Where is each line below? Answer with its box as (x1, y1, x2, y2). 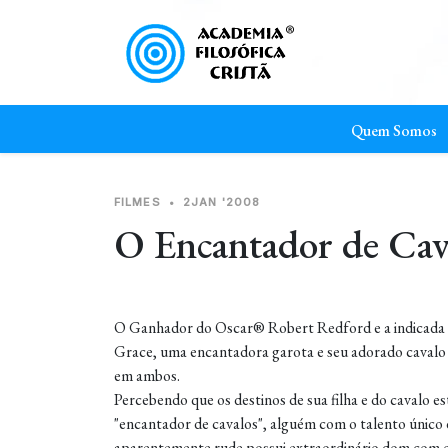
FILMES (114, 195, 161, 209)
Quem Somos (351, 120, 437, 141)
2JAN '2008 (183, 195, 261, 209)
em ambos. (114, 365, 183, 386)
